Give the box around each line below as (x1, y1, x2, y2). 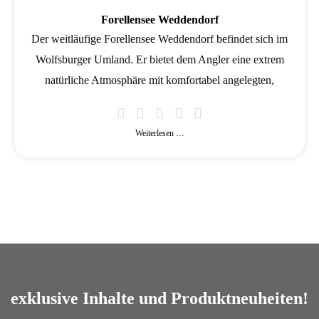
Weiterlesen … (135, 127, 184, 138)
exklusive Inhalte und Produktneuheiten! (10, 288, 308, 308)
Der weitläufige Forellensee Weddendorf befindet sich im (31, 32, 288, 45)
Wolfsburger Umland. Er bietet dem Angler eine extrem (35, 53, 284, 66)
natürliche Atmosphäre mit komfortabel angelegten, (45, 73, 274, 86)
